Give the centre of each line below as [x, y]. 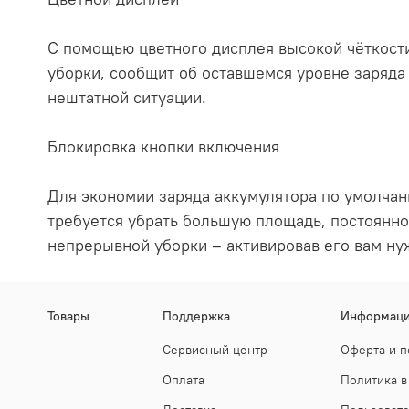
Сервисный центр [215, 350]
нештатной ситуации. [127, 98]
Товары [68, 316]
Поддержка [196, 316]
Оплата [184, 380]
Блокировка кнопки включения [163, 147]
